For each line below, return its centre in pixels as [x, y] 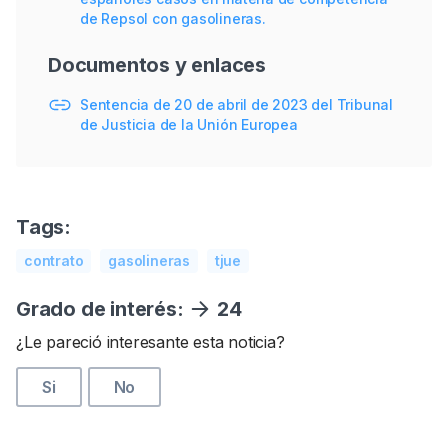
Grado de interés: [102, 308]
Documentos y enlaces [157, 64]
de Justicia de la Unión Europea [189, 124]
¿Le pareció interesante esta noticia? [150, 341]
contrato [54, 260]
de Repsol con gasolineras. [173, 18]
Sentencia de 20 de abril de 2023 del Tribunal [236, 104]
